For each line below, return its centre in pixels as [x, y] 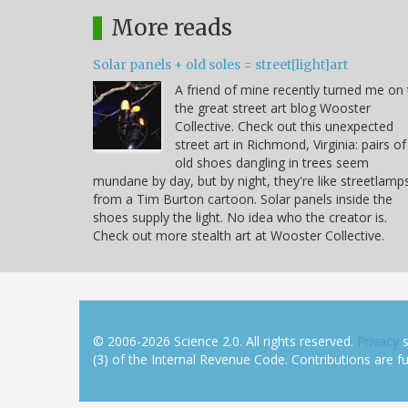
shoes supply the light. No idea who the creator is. [240, 217]
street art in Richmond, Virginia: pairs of [291, 144]
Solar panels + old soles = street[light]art [220, 64]
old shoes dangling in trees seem [272, 162]
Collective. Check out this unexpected [284, 126]
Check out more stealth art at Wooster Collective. [239, 235]
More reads [172, 27]
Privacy [378, 341]
